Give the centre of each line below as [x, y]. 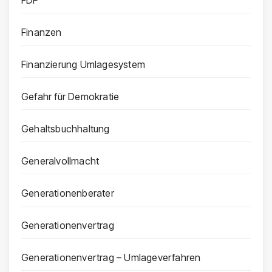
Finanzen [42, 32]
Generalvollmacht [60, 161]
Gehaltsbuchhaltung [66, 129]
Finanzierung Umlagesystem [83, 65]
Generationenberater [68, 193]
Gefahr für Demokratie [70, 97]
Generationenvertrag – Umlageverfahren [111, 258]
